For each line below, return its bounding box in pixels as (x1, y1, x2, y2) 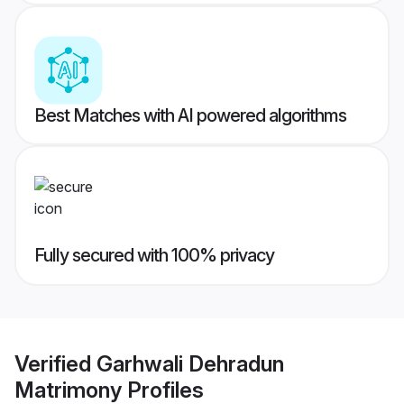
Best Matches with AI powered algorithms (34, 105, 346, 127)
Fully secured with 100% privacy (34, 244, 274, 267)
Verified (14, 350, 96, 377)
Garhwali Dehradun (96, 350, 284, 377)
